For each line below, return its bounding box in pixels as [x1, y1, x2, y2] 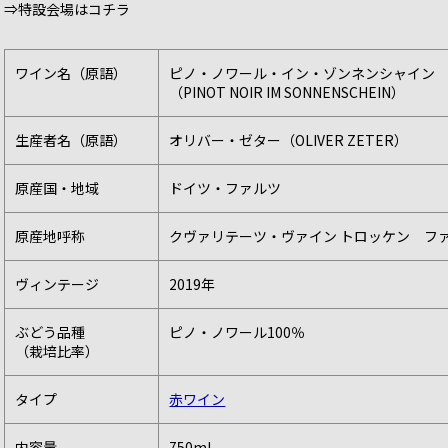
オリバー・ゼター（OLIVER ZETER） [169, 130, 409, 151]
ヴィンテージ [15, 274, 100, 295]
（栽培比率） [15, 341, 100, 362]
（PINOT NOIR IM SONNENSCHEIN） [169, 82, 406, 103]
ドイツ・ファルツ [169, 178, 282, 199]
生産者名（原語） [15, 130, 128, 151]
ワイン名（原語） [15, 63, 128, 84]
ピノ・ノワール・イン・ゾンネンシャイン [169, 63, 436, 84]
